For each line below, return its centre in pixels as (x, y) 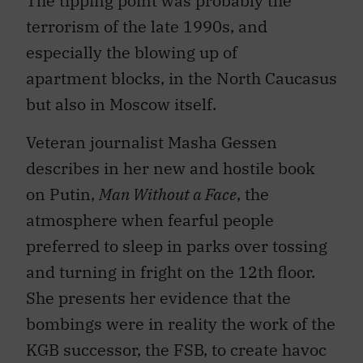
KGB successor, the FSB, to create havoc (176, 349)
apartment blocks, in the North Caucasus (181, 79)
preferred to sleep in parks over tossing (177, 246)
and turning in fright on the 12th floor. (171, 271)
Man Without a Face (168, 194)
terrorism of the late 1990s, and (147, 27)
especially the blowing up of (132, 53)
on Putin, (62, 194)
